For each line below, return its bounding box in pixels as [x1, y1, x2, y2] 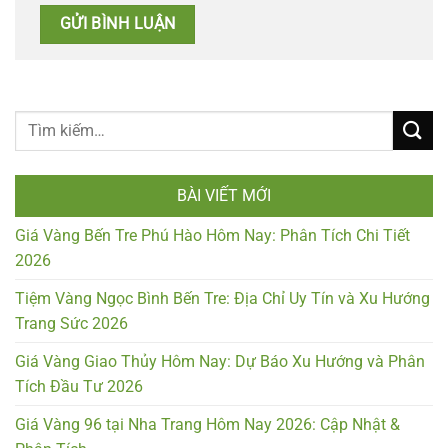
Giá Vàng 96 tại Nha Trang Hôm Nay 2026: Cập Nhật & [15, 414, 400, 434]
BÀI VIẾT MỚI [177, 185, 271, 205]
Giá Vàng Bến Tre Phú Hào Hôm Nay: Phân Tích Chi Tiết [15, 225, 410, 245]
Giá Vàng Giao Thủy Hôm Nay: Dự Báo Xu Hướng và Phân [15, 351, 425, 371]
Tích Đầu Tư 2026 [15, 376, 143, 396]
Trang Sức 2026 [15, 313, 128, 333]
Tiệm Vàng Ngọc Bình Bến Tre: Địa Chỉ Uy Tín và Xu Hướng [15, 288, 430, 308]
